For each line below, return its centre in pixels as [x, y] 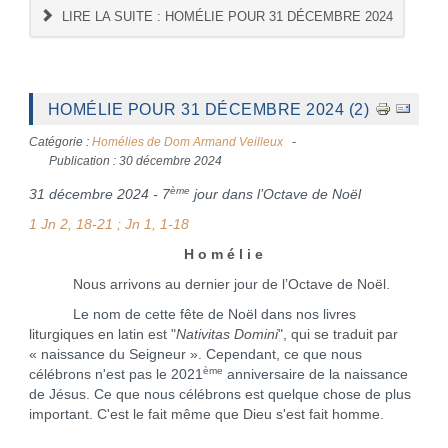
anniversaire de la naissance [315, 374]
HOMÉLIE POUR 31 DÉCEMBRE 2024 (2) [208, 109]
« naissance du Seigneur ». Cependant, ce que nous [195, 354]
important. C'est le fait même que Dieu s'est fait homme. [206, 414]
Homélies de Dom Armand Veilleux [187, 142]
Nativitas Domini [226, 334]
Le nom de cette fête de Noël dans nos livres [192, 314]
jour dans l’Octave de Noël [275, 194]
